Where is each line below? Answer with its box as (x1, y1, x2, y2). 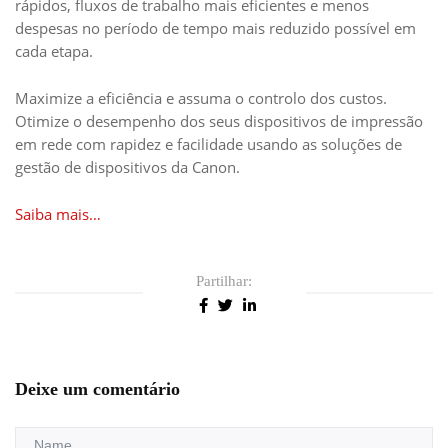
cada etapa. (15, 41, 93, 62)
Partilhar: (196, 273, 252, 290)
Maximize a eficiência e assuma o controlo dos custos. (15, 88, 387, 109)
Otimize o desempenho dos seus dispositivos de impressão (15, 111, 423, 132)
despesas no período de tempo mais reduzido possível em (15, 18, 416, 39)
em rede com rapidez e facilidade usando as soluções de (15, 134, 402, 155)
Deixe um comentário (15, 379, 180, 400)
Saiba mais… (15, 204, 101, 225)
